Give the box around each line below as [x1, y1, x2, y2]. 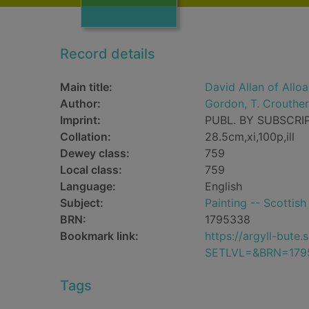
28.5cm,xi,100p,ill [205, 130, 295, 143]
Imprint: [60, 113, 101, 127]
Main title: [60, 80, 112, 94]
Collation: [60, 130, 111, 143]
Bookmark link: [60, 229, 139, 243]
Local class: [60, 163, 122, 177]
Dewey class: [60, 146, 130, 160]
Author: [60, 97, 101, 110]
